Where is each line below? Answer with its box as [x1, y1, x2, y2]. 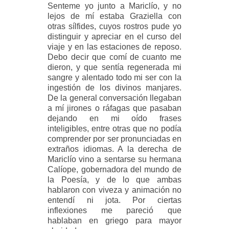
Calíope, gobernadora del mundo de [48, 165, 181, 174]
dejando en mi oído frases [48, 113, 181, 123]
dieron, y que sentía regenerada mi [48, 62, 181, 72]
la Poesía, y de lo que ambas [48, 175, 181, 184]
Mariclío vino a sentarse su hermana [48, 154, 181, 164]
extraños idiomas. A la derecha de [48, 144, 181, 153]
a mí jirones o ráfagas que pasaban [48, 103, 181, 112]
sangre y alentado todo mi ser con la [48, 73, 181, 82]
